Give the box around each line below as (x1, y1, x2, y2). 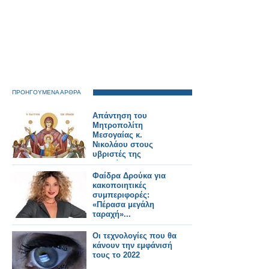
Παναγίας (92, 159, 127, 168)
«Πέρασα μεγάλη (92, 200, 154, 209)
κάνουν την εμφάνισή (92, 241, 172, 250)
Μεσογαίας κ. (92, 130, 142, 139)
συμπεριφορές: (92, 190, 150, 199)
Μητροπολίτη (92, 121, 143, 130)
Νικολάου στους (92, 140, 153, 149)
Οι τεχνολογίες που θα (92, 231, 177, 240)
